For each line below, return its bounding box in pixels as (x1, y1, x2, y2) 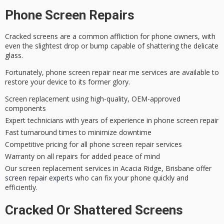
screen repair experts (5, 173, 73, 183)
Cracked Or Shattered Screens (5, 202, 183, 218)
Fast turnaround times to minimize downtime (5, 127, 151, 137)
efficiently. (5, 182, 37, 192)
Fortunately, (5, 67, 46, 77)
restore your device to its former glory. (5, 76, 130, 86)
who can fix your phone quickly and (73, 173, 188, 183)
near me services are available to (110, 67, 219, 77)
